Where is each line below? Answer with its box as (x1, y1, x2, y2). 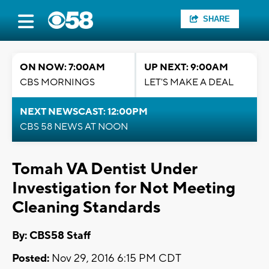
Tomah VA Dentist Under (12, 159, 197, 180)
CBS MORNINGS (20, 76, 95, 88)
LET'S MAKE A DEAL (144, 76, 234, 88)
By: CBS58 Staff (12, 229, 91, 243)
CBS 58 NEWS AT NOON (20, 121, 128, 133)
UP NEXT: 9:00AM (144, 61, 228, 73)
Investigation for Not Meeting (12, 178, 235, 199)
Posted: (12, 252, 49, 266)
